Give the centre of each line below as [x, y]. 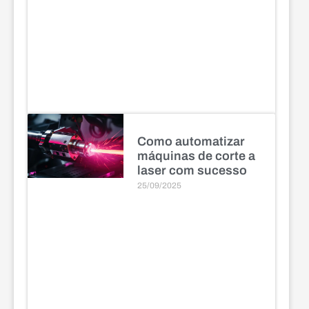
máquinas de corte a [196, 156]
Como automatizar [191, 142]
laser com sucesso [192, 171]
